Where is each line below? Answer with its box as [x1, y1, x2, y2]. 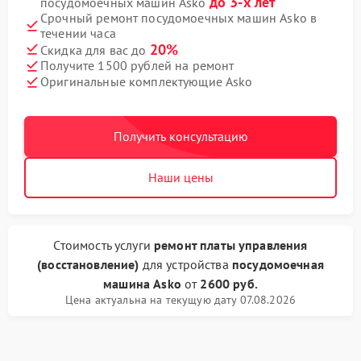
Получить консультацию [113, 127, 248, 144]
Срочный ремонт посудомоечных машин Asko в [40, 9, 317, 26]
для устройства [139, 255, 232, 272]
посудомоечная [231, 255, 324, 272]
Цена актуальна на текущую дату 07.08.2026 [64, 292, 297, 307]
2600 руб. [200, 275, 258, 292]
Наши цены [147, 168, 214, 185]
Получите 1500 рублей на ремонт [40, 57, 234, 74]
